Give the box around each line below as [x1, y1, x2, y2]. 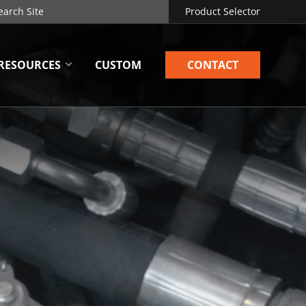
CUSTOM [94, 57, 141, 73]
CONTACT [186, 57, 238, 73]
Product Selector [184, 5, 260, 18]
